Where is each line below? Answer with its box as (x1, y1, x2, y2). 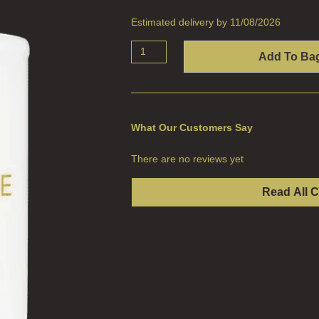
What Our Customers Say (130, 121, 253, 133)
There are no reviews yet (130, 152, 244, 164)
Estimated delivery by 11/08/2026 (130, 16, 281, 28)
